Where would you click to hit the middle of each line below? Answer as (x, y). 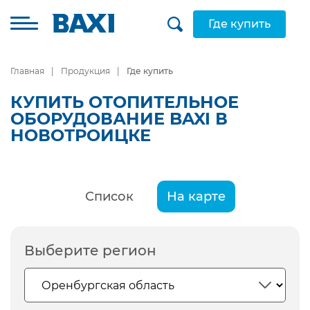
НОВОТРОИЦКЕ (81, 135)
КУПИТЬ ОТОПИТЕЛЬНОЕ (125, 102)
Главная (27, 71)
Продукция (85, 71)
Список (109, 197)
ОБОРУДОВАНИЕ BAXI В (119, 119)
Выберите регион (90, 250)
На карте (196, 197)
